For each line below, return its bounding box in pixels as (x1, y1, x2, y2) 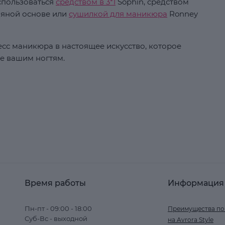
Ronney (167, 9, 198, 19)
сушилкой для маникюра (69, 9, 167, 19)
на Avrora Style (168, 216, 213, 223)
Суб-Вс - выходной (25, 214, 87, 222)
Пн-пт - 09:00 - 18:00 (25, 204, 92, 212)
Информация (168, 178, 224, 188)
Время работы (25, 178, 86, 188)
